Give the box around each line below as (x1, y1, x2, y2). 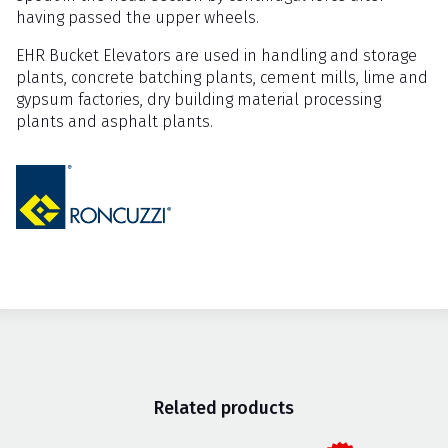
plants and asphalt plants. (16, 111, 213, 131)
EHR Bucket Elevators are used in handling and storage (16, 45, 417, 65)
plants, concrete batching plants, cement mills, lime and (16, 67, 428, 87)
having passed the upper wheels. (16, 7, 259, 27)
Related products (154, 397, 294, 419)
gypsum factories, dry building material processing (16, 89, 381, 109)
